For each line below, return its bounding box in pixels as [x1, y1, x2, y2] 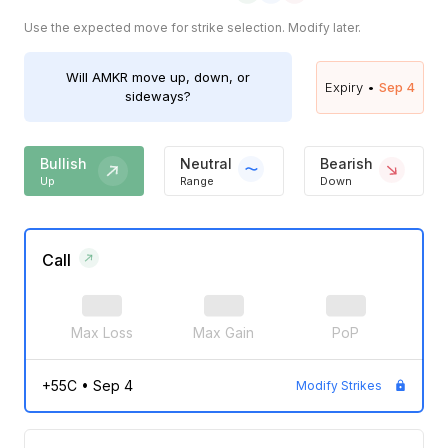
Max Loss [71, 323, 134, 341]
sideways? [125, 88, 191, 105]
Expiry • [325, 78, 375, 95]
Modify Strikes [295, 378, 382, 394]
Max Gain [193, 323, 255, 341]
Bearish [320, 154, 373, 172]
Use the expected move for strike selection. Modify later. [24, 20, 361, 36]
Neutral [180, 154, 232, 172]
